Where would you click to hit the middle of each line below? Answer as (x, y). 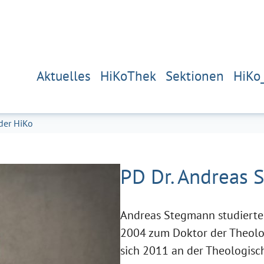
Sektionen (195, 74)
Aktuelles (64, 74)
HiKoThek (128, 74)
